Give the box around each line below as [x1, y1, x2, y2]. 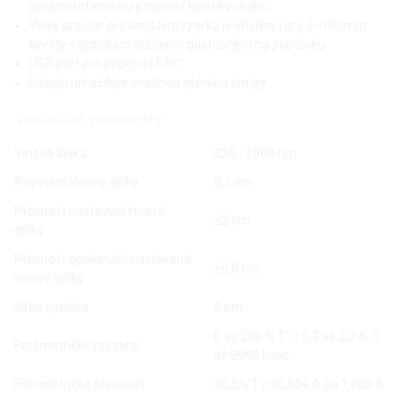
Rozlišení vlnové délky [14, 175, 139, 190]
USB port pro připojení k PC [29, 56, 181, 72]
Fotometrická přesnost [14, 377, 144, 392]
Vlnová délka [14, 146, 87, 161]
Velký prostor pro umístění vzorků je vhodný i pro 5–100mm [29, 18, 367, 34]
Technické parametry [14, 111, 161, 129]
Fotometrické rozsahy [14, 338, 140, 353]
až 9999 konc [214, 348, 289, 363]
